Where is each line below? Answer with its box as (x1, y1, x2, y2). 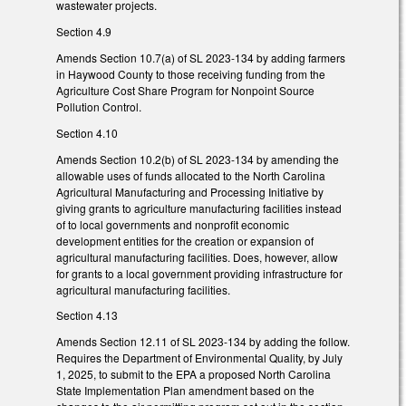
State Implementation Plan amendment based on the (56, 382, 314, 399)
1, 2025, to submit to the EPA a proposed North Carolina (56, 366, 331, 382)
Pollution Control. (56, 99, 141, 115)
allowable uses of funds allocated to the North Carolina (56, 167, 325, 183)
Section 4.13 (56, 307, 118, 324)
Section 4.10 (56, 124, 118, 140)
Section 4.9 (56, 24, 111, 40)
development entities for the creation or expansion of (56, 232, 314, 248)
